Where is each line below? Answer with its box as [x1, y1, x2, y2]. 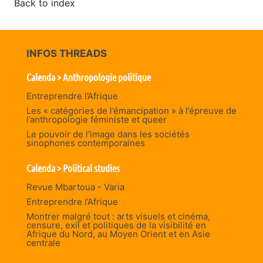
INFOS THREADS [26, 48, 107, 60]
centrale [26, 237, 60, 249]
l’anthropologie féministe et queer [26, 114, 167, 126]
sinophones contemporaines [26, 137, 145, 149]
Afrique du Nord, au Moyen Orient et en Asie [26, 228, 210, 240]
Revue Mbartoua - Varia [26, 181, 124, 193]
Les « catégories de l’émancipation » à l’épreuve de [26, 105, 237, 117]
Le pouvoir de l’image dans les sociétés [26, 129, 190, 140]
